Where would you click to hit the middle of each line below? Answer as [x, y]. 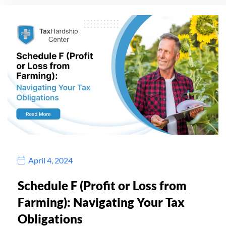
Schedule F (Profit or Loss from [102, 185]
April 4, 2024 [50, 160]
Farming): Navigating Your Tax [101, 202]
